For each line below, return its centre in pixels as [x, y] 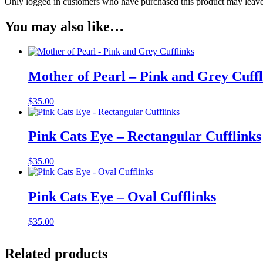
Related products [56, 254]
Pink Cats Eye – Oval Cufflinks [122, 197]
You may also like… [64, 26]
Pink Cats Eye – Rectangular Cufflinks [145, 136]
